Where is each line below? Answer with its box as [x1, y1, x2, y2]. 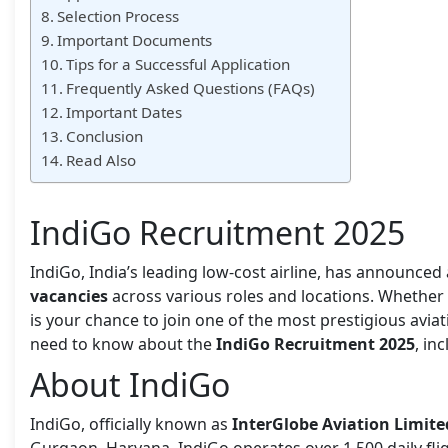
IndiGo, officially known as [30, 412, 232, 435]
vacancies [30, 284, 108, 307]
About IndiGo [30, 362, 230, 406]
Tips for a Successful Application [66, 53, 291, 74]
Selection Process [57, 5, 180, 26]
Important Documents [57, 29, 213, 50]
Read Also [66, 149, 137, 170]
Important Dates [66, 101, 183, 122]
